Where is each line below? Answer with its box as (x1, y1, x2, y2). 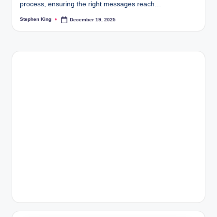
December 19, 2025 (70, 16, 116, 22)
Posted (19, 19, 36, 25)
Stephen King (20, 16, 51, 22)
